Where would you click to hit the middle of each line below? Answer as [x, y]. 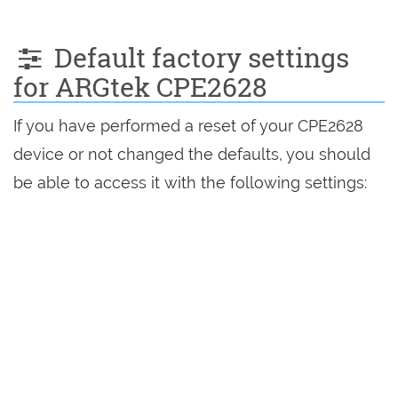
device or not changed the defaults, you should [192, 154]
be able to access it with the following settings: [190, 183]
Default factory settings [198, 57]
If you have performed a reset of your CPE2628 [188, 126]
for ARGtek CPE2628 [140, 87]
